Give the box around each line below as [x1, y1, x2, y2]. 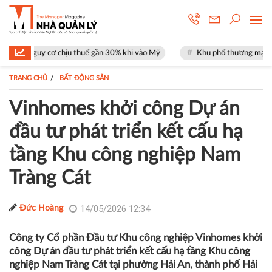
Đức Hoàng [19, 204, 63, 212]
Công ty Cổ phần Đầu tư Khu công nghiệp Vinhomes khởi [9, 233, 262, 243]
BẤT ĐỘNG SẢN [59, 75, 109, 81]
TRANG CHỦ [9, 75, 47, 81]
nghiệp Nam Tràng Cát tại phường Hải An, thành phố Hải [9, 259, 257, 270]
